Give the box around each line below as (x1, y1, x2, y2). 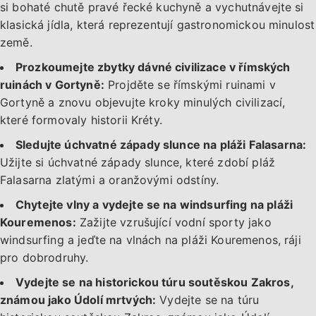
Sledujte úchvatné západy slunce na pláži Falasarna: (16, 138, 307, 152)
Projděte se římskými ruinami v (104, 78, 276, 92)
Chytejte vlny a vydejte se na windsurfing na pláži (16, 197, 293, 212)
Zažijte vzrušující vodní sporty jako (75, 215, 272, 230)
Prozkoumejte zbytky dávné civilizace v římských (16, 60, 291, 75)
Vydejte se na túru (156, 293, 260, 308)
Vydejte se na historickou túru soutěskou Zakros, (16, 275, 293, 290)
